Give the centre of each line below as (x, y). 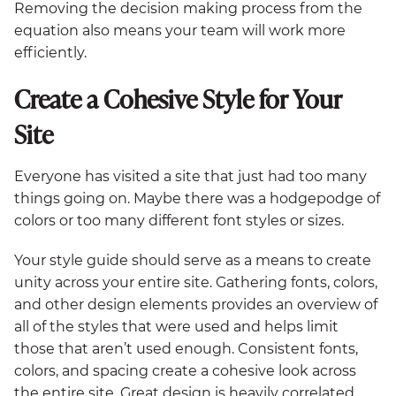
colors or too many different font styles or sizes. (179, 220)
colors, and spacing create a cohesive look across (185, 370)
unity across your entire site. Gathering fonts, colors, (196, 282)
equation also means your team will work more (180, 31)
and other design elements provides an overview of (196, 304)
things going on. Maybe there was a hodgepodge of (197, 198)
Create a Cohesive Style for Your (178, 99)
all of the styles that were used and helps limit (176, 326)
